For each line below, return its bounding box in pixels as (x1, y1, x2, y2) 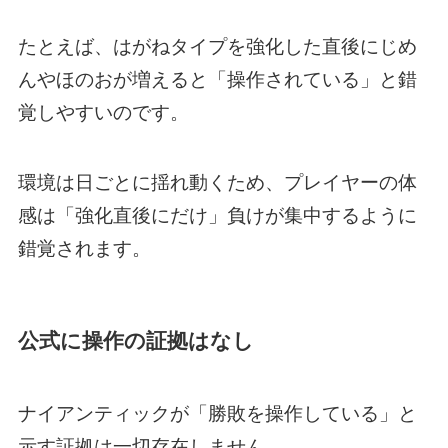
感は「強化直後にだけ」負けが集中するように (17, 205, 417, 227)
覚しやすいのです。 (17, 101, 189, 123)
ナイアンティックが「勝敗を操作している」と (17, 402, 417, 424)
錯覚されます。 (17, 238, 151, 260)
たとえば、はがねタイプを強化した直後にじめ (17, 35, 417, 57)
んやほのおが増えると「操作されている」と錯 (17, 68, 417, 90)
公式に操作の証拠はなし (17, 329, 254, 353)
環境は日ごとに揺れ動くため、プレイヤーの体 (17, 172, 417, 194)
